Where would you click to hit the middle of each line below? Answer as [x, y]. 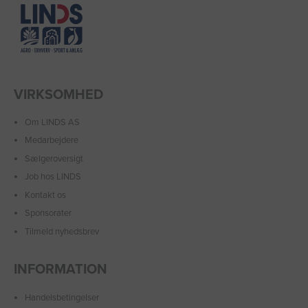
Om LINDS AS [52, 122]
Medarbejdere [52, 140]
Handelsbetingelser [62, 298]
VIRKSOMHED [58, 95]
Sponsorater [48, 213]
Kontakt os [45, 195]
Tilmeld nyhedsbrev [62, 231]
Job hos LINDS [53, 177]
